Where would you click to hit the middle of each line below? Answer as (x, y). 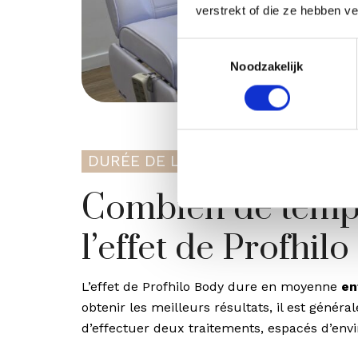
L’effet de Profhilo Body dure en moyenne (211, 286)
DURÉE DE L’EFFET (159, 161)
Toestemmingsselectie (236, 47)
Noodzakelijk (267, 66)
